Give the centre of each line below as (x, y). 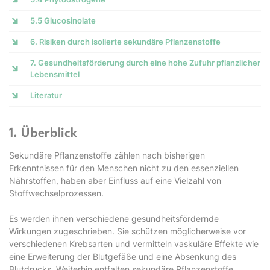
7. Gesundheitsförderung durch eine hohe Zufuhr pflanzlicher (145, 63)
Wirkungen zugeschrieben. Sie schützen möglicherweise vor (127, 231)
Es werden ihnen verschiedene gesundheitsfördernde (114, 218)
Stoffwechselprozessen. (56, 193)
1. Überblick (43, 133)
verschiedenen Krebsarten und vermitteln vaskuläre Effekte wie (134, 244)
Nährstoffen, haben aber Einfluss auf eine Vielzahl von (115, 181)
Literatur (46, 95)
